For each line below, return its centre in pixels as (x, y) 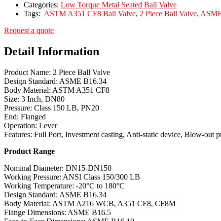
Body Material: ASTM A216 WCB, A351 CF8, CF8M (90, 204)
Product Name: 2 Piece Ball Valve (57, 73)
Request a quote (29, 31)
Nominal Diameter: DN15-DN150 (58, 168)
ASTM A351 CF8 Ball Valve (90, 14)
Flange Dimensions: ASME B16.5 (57, 213)
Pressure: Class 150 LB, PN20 (52, 108)
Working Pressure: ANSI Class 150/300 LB (72, 177)
